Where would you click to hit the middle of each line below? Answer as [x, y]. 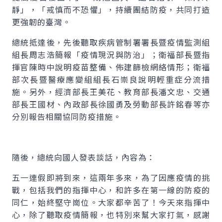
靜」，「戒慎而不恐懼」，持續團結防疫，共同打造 [111, 9]
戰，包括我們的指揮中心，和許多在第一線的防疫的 [111, 190]
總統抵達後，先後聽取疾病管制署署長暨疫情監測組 [111, 42]
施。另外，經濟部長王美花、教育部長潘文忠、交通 [111, 92]
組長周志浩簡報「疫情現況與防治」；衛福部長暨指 [111, 55]
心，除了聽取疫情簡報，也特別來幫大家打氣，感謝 [111, 215]
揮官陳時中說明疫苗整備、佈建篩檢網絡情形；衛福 [111, 67]
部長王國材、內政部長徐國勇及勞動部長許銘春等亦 [111, 104]
